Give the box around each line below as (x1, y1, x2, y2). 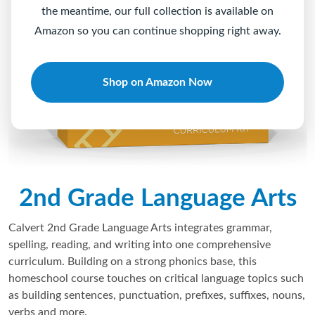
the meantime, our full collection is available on (41, 6, 274, 17)
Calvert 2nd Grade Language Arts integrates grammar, (8, 222, 272, 233)
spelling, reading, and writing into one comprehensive (8, 239, 271, 250)
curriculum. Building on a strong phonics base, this (8, 256, 257, 267)
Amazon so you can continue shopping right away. (34, 25, 281, 37)
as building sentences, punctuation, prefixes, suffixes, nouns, (8, 290, 305, 301)
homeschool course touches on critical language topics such (8, 273, 304, 284)
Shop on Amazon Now (103, 77, 212, 88)
